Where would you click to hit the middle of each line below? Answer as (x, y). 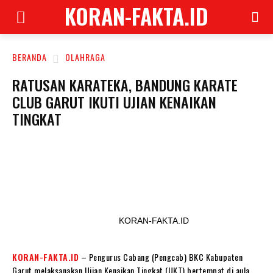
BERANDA (30, 57)
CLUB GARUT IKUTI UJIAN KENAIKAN (114, 102)
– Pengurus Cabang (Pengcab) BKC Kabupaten (161, 257)
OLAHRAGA (85, 57)
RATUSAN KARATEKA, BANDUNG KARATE (125, 85)
